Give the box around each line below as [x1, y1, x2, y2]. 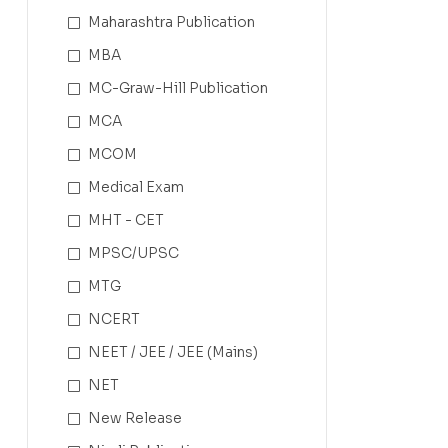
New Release [88, 409, 182, 428]
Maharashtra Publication [88, 13, 255, 32]
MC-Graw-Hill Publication [88, 79, 268, 98]
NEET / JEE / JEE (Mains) [88, 343, 258, 362]
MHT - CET [88, 211, 164, 230]
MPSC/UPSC [88, 244, 179, 263]
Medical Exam [88, 178, 184, 197]
